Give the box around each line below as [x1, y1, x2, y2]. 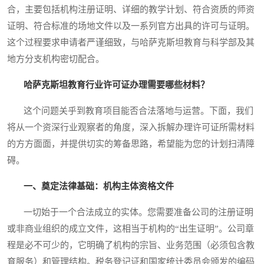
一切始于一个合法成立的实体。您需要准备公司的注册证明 [7, 207, 253, 217]
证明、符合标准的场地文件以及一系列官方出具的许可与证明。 [7, 21, 255, 31]
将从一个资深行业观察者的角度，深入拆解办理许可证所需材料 [7, 123, 255, 133]
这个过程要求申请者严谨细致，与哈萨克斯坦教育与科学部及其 [7, 38, 255, 48]
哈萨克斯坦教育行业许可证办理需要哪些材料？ [24, 80, 209, 90]
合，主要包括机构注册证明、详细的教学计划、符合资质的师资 [7, 5, 255, 15]
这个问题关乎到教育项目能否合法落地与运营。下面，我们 [7, 106, 253, 116]
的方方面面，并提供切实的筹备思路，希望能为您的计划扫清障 [7, 139, 255, 149]
